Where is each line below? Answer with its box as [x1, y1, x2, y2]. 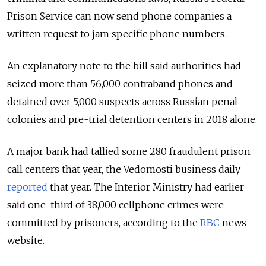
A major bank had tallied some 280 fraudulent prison [7, 145, 251, 157]
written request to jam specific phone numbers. [7, 27, 227, 40]
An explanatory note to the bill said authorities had [7, 59, 241, 72]
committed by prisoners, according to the [7, 216, 200, 229]
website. [7, 234, 45, 246]
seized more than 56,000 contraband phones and [7, 77, 233, 90]
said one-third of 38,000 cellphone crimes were [7, 198, 224, 211]
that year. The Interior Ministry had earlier [47, 180, 244, 193]
